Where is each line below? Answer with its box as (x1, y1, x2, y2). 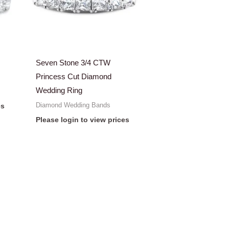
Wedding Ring (36, 86, 83, 95)
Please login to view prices (36, 116, 130, 124)
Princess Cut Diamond (36, 72, 112, 81)
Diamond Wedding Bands (36, 101, 111, 109)
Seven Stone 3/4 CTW (36, 58, 111, 67)
